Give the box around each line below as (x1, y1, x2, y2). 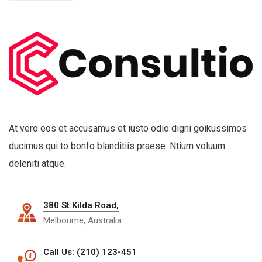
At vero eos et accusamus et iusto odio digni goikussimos (9, 123, 247, 135)
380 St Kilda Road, (43, 200, 119, 211)
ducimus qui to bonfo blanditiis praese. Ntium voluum (9, 140, 225, 152)
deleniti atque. (9, 158, 66, 170)
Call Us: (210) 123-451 (43, 247, 137, 258)
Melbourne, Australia (43, 215, 122, 226)
